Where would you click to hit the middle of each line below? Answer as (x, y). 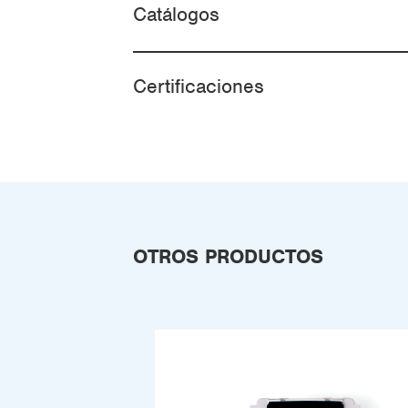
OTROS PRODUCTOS (228, 256)
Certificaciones (199, 86)
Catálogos (176, 14)
